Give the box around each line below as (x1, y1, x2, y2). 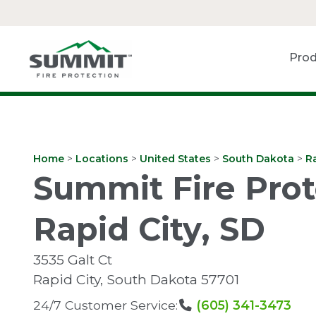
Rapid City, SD (33, 210, 265, 249)
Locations (75, 152, 128, 165)
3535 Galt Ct (33, 251, 112, 269)
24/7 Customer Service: (33, 298, 178, 313)
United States (140, 152, 211, 165)
